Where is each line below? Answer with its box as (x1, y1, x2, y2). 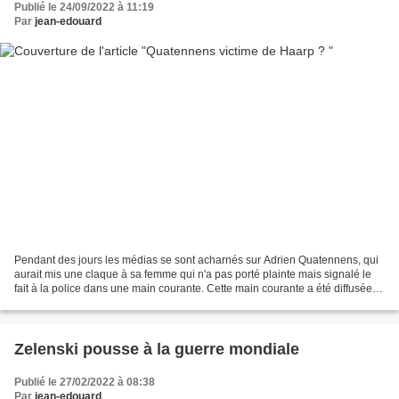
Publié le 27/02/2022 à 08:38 (14, 375, 155, 388)
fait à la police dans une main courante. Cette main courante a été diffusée (14, 281, 372, 295)
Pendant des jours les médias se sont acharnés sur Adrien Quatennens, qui (14, 253, 379, 266)
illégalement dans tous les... (14, 296, 149, 309)
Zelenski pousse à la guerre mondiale (14, 339, 299, 358)
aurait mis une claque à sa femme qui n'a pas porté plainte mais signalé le (14, 267, 371, 281)
